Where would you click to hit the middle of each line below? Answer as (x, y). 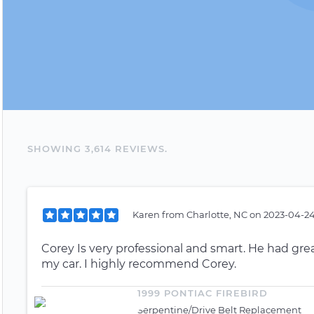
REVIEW (137, 148)
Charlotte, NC (218, 214)
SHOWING (56, 148)
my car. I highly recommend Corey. (139, 264)
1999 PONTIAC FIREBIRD (203, 293)
